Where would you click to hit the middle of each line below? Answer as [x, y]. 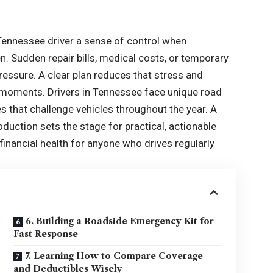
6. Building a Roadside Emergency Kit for [120, 221]
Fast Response [46, 234]
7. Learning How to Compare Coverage [114, 256]
